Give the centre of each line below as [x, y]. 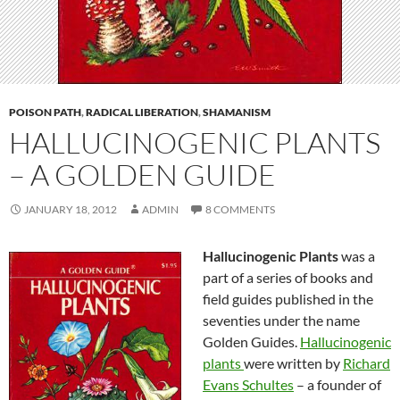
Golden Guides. [251, 342]
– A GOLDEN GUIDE [142, 175]
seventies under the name [281, 320]
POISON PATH [45, 112]
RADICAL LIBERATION [142, 112]
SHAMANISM [237, 112]
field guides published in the [288, 299]
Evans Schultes [248, 384]
